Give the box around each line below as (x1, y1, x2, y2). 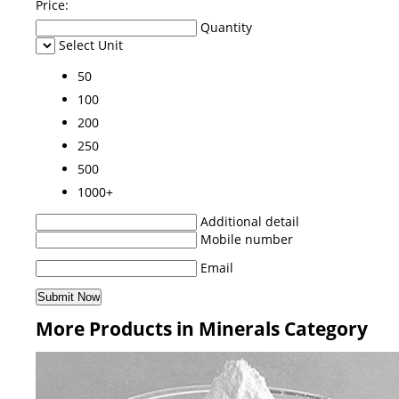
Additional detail (200, 213, 299, 231)
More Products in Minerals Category (36, 316, 368, 342)
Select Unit (59, 37, 123, 54)
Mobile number (200, 231, 293, 248)
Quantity (200, 19, 252, 37)
